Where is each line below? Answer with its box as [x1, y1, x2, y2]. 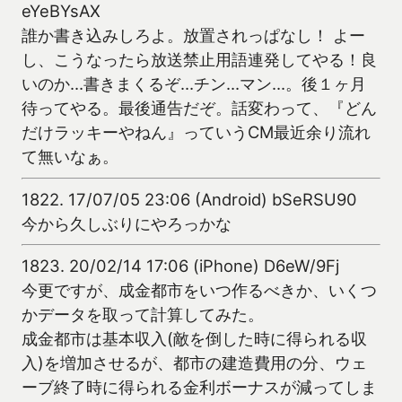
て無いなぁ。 [22, 146, 118, 167]
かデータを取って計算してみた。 [22, 304, 264, 325]
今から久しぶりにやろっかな [22, 213, 232, 233]
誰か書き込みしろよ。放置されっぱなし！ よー [22, 25, 365, 46]
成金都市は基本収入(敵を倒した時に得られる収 [22, 328, 367, 349]
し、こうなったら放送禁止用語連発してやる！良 [22, 49, 377, 70]
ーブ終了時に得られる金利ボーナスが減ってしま [22, 377, 377, 398]
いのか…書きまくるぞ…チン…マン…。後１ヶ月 [22, 74, 366, 94]
